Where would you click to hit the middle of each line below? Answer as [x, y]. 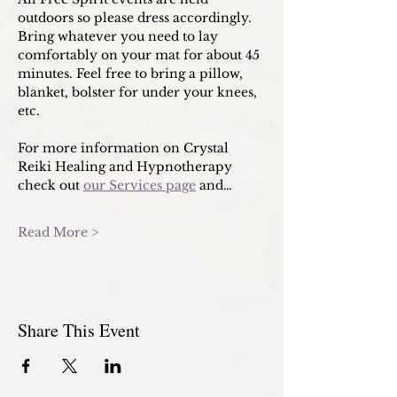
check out [51, 185]
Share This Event [79, 330]
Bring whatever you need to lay [120, 36]
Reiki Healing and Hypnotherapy [127, 167]
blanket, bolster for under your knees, [139, 92]
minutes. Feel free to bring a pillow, [132, 74]
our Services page [140, 185]
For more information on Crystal [125, 148]
